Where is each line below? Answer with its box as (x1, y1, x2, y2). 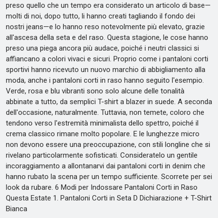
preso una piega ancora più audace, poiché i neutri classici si (6, 44, 199, 53)
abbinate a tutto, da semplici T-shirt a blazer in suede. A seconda (6, 97, 212, 106)
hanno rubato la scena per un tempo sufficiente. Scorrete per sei (6, 172, 212, 181)
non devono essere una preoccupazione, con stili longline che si (6, 140, 210, 149)
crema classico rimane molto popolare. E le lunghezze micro (6, 129, 200, 138)
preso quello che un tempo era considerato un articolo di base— (6, 1, 211, 10)
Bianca (6, 204, 27, 213)
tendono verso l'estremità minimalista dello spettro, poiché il (6, 119, 199, 127)
